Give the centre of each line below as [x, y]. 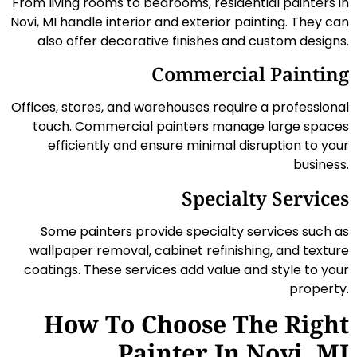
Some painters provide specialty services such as [195, 231]
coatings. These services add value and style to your [186, 269]
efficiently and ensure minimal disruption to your [198, 146]
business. [321, 165]
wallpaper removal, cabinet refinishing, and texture [189, 250]
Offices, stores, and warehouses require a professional [180, 108]
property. [319, 288]
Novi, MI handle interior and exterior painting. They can [180, 22]
